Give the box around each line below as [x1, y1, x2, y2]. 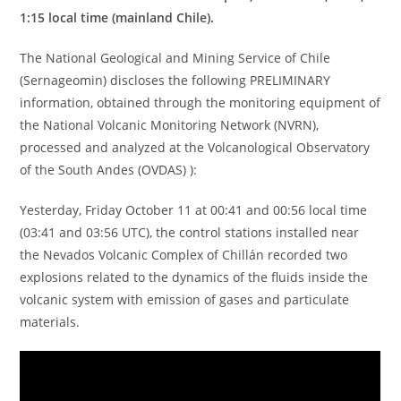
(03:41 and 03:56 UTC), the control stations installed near [20, 224, 360, 242]
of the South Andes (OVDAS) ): [20, 161, 198, 179]
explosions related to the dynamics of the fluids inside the [20, 269, 369, 286]
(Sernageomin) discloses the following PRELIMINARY [20, 72, 331, 90]
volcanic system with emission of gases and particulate [20, 291, 350, 309]
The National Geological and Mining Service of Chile [20, 49, 331, 67]
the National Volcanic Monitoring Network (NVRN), [20, 116, 320, 134]
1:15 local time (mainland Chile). [20, 9, 215, 27]
